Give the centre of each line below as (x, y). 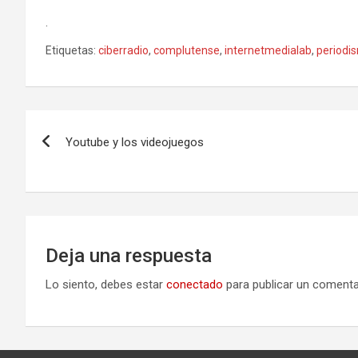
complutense (187, 50)
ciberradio (123, 50)
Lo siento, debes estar (106, 284)
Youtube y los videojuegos (135, 142)
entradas (75, 191)
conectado (195, 284)
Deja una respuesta (129, 255)
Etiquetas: (71, 50)
